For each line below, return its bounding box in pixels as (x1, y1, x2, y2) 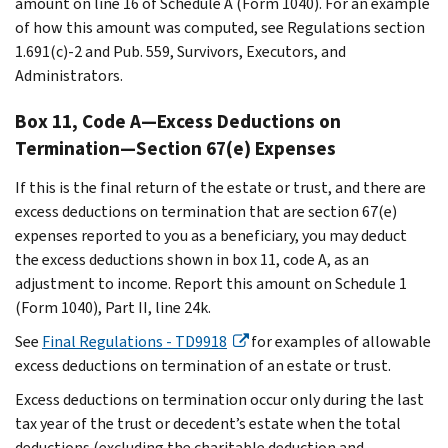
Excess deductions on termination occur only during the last (15, 388, 424, 410)
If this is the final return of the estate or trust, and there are (15, 176, 426, 198)
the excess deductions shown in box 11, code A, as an (15, 248, 369, 270)
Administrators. (15, 64, 123, 86)
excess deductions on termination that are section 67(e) (15, 200, 397, 222)
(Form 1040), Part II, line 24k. (15, 296, 211, 318)
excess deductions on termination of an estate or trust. (15, 354, 391, 376)
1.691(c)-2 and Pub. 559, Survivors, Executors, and (15, 40, 346, 62)
